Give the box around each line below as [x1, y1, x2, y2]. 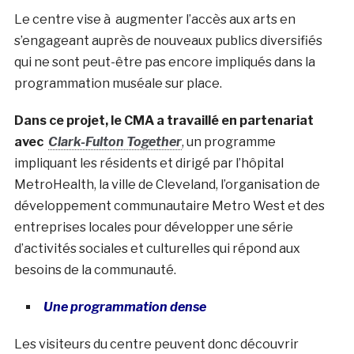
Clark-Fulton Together [47, 134, 182, 150]
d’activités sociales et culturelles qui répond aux [13, 241, 300, 257]
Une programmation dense [43, 299, 206, 315]
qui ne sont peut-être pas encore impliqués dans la [13, 55, 315, 70]
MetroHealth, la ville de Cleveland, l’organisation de [13, 177, 320, 193]
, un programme [181, 134, 276, 150]
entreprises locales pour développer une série [13, 220, 293, 235]
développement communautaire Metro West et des [13, 198, 325, 214]
